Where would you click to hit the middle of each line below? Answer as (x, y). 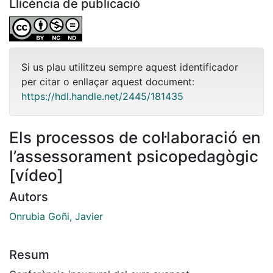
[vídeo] (36, 175)
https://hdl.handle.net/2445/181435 (102, 96)
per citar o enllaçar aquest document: (108, 81)
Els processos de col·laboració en (135, 137)
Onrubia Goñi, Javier (56, 216)
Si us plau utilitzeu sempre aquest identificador (130, 67)
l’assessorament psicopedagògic (134, 156)
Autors (29, 197)
